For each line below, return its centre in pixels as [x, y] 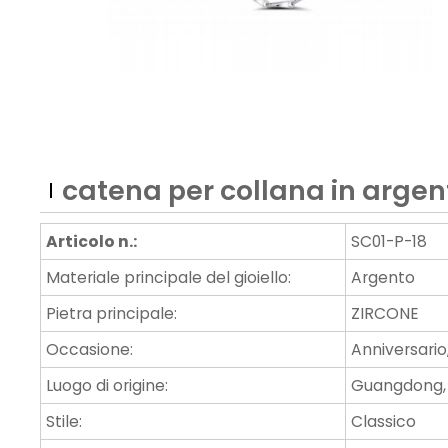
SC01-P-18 [389, 242]
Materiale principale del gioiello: [169, 278]
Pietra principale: [112, 314]
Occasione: [90, 350]
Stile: [64, 422]
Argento [383, 278]
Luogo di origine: [107, 386]
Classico [384, 422]
